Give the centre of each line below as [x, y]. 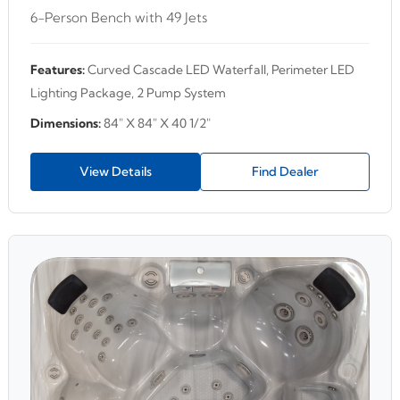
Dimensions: [66, 124]
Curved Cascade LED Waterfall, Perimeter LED [220, 70]
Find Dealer [285, 172]
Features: [58, 70]
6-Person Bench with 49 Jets [119, 18]
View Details [115, 172]
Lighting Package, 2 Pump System [128, 93]
